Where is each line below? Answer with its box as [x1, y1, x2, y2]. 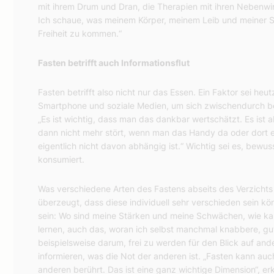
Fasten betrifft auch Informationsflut [38, 57, 190, 68]
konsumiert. [38, 154, 84, 165]
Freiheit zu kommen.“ [38, 28, 122, 39]
